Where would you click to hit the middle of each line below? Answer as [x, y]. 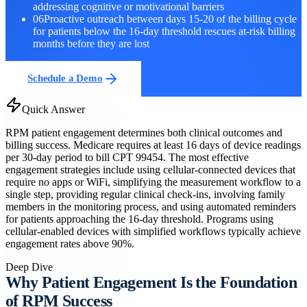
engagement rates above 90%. [70, 243]
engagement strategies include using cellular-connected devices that [150, 169]
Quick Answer [53, 109]
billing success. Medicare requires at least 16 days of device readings [153, 145]
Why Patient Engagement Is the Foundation [151, 282]
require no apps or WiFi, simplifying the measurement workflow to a [153, 182]
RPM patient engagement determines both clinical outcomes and [144, 132]
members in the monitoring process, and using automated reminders [151, 206]
